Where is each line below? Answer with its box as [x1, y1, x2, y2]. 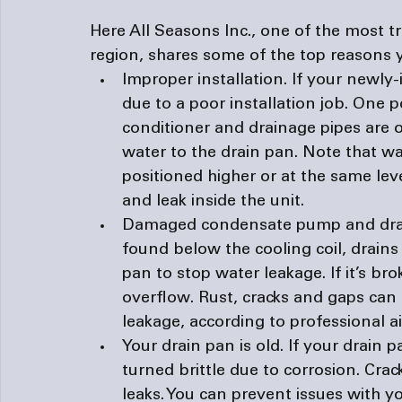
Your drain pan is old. [122, 338, 288, 355]
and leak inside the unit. [122, 193, 304, 210]
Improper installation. [122, 72, 292, 89]
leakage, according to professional [122, 314, 389, 331]
